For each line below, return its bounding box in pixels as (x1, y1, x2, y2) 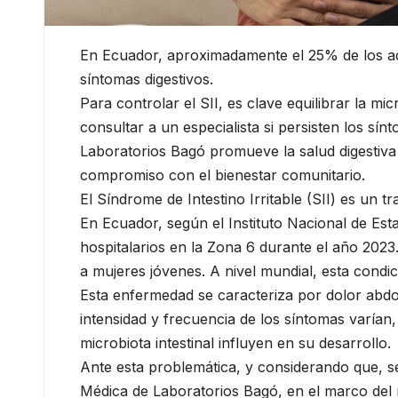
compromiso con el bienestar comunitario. (80, 166, 365, 185)
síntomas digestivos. (80, 70, 213, 89)
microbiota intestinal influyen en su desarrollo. (80, 334, 391, 353)
